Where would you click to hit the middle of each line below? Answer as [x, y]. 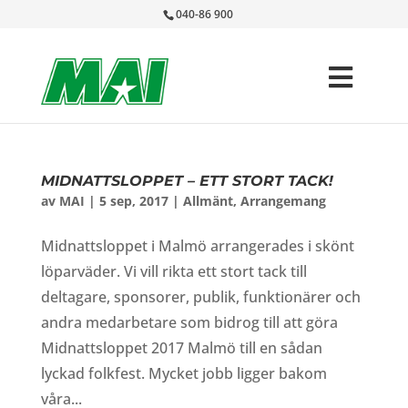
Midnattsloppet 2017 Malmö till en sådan [181, 348]
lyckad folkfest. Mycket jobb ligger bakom [184, 373]
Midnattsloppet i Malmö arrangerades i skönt [197, 246]
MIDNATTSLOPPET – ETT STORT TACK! [187, 181]
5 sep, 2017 [133, 201]
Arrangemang [283, 201]
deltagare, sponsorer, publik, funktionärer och [200, 297]
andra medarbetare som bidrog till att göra [189, 322]
